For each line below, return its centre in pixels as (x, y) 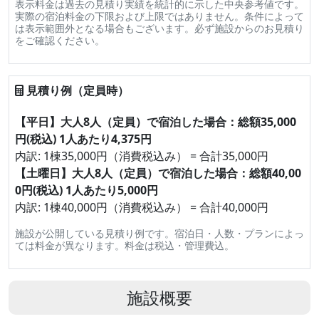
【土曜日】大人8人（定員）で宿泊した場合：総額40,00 (158, 173)
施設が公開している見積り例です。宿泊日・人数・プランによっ (159, 234)
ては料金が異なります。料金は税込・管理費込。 (125, 246)
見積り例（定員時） (78, 91)
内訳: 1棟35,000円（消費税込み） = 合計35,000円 (142, 156)
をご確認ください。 (60, 41)
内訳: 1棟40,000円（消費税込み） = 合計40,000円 (142, 208)
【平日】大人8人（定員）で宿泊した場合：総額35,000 (156, 122)
